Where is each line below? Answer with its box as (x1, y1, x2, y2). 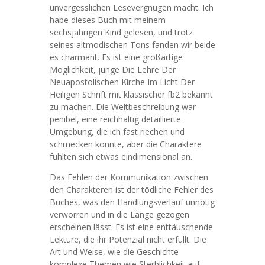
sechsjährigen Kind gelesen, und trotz (50, 27, 193, 38)
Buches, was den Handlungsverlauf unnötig (50, 196, 215, 208)
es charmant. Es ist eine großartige (50, 51, 183, 63)
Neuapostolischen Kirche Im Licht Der (50, 76, 195, 88)
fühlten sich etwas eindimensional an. (50, 151, 192, 162)
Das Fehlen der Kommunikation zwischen (50, 172, 208, 183)
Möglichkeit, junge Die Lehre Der (50, 64, 176, 75)
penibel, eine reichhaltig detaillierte (50, 114, 181, 125)
